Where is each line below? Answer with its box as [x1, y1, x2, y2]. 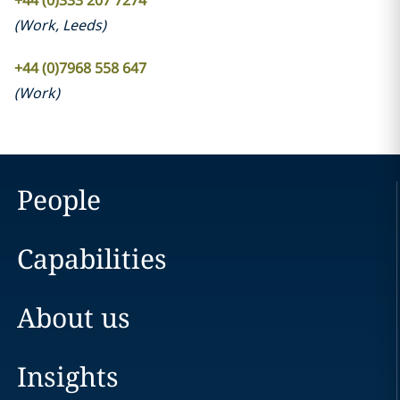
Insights [16, 358, 119, 395]
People [16, 181, 101, 218]
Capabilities [16, 240, 167, 277]
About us [16, 299, 130, 336]
